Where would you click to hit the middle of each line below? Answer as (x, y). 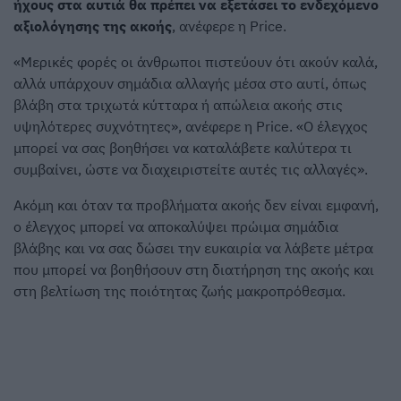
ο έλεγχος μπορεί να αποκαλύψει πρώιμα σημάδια (176, 227)
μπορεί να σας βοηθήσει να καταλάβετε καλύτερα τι (183, 148)
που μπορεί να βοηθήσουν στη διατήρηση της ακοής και (194, 270)
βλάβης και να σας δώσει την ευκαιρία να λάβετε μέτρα (193, 248)
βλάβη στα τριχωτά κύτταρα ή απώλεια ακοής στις (178, 105)
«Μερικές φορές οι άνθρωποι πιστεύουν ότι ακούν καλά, (196, 62)
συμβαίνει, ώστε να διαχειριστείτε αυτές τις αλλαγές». (191, 170)
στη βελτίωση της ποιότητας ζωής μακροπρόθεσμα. (179, 291)
